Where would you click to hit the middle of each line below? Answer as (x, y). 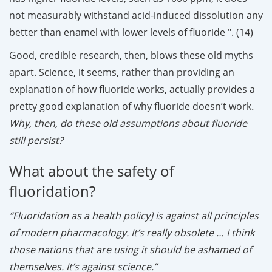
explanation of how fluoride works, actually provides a (132, 89)
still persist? (36, 140)
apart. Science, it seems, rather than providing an (122, 72)
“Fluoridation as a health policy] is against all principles (134, 215)
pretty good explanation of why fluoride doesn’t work (130, 106)
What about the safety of (92, 171)
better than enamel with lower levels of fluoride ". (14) (131, 32)
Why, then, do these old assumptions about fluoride (128, 123)
